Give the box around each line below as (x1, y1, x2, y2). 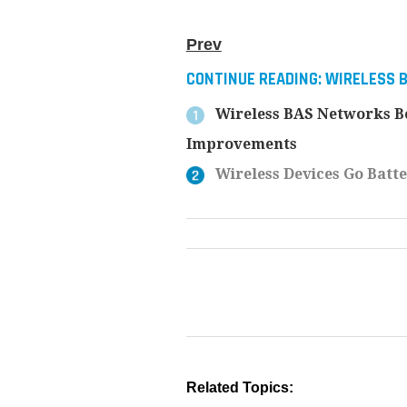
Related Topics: (185, 380, 293, 396)
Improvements (185, 135, 297, 154)
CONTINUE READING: (185, 69, 325, 91)
